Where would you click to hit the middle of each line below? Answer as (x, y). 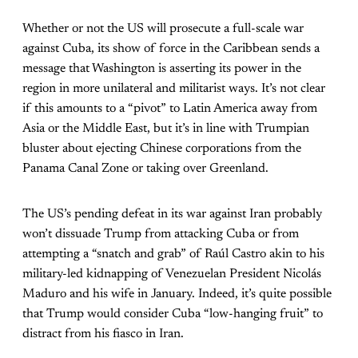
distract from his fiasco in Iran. (103, 334)
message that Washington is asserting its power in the (162, 68)
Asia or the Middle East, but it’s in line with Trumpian (166, 128)
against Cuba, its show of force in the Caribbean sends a (171, 48)
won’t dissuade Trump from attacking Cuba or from (161, 234)
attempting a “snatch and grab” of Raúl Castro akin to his (173, 254)
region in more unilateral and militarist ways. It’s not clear (174, 88)
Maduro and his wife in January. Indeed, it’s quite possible (177, 294)
